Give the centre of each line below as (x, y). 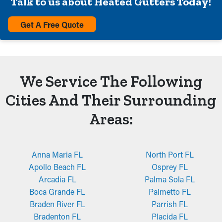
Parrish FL (170, 204)
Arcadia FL (57, 179)
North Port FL (170, 154)
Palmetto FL (170, 192)
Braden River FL (57, 204)
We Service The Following (111, 81)
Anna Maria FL (57, 154)
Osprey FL (170, 167)
